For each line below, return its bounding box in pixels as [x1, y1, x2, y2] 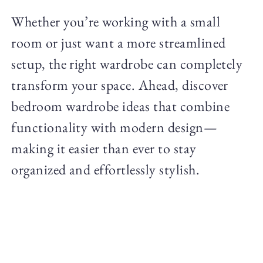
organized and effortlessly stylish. [11, 160, 200, 178]
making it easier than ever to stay [11, 139, 197, 157]
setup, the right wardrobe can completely [11, 54, 243, 73]
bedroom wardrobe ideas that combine [11, 96, 230, 115]
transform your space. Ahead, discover [11, 75, 228, 94]
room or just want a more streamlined [11, 33, 226, 52]
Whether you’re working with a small [11, 12, 220, 31]
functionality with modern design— [11, 117, 218, 136]
